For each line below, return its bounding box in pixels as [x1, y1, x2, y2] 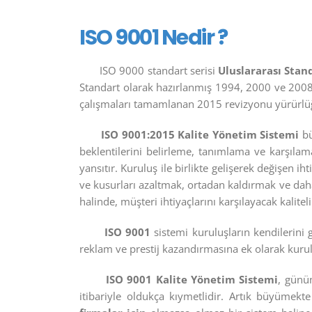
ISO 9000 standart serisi [79, 63, 218, 77]
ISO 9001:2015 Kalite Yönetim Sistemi [101, 127, 299, 141]
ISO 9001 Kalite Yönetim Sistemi [106, 272, 278, 286]
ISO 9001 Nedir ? [79, 23, 227, 52]
